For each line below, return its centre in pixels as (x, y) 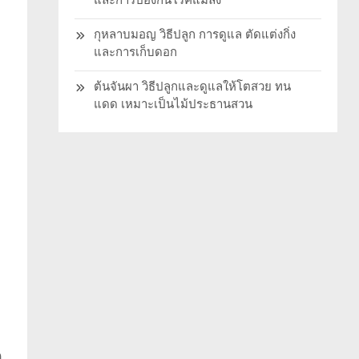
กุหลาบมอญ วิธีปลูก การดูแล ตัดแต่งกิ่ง (194, 35)
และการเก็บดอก (135, 52)
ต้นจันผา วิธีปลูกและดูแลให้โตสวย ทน (192, 87)
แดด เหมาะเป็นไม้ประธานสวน (173, 105)
